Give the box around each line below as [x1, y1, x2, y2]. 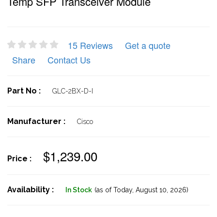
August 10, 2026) [134, 186, 188, 194]
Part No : [7, 86, 43, 95]
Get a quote [125, 39, 170, 51]
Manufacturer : [7, 117, 67, 126]
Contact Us [47, 53, 91, 66]
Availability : [7, 185, 56, 194]
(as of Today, [94, 186, 134, 194]
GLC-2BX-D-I [52, 87, 93, 95]
